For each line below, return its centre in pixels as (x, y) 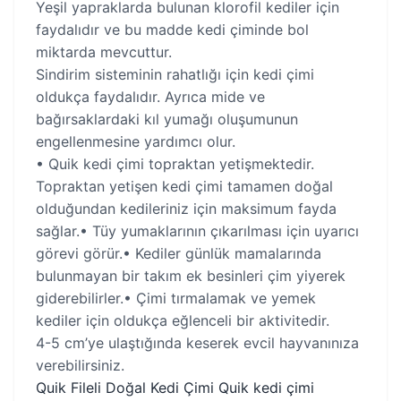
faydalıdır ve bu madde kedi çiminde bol (172, 30)
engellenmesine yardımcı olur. (136, 141)
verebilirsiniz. (80, 365)
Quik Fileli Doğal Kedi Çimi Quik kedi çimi (175, 388)
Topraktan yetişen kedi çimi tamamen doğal (184, 186)
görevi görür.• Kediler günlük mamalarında (179, 253)
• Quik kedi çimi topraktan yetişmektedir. (175, 164)
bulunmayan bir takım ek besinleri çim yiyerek (191, 276)
